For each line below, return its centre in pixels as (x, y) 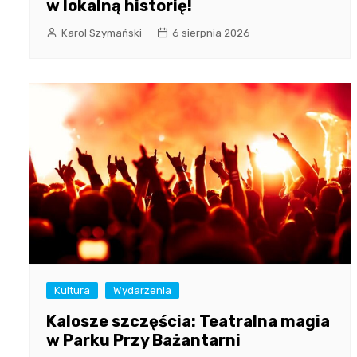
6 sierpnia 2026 (211, 33)
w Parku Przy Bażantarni (143, 341)
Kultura (72, 291)
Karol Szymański (102, 33)
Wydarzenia (142, 291)
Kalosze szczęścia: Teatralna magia (188, 322)
